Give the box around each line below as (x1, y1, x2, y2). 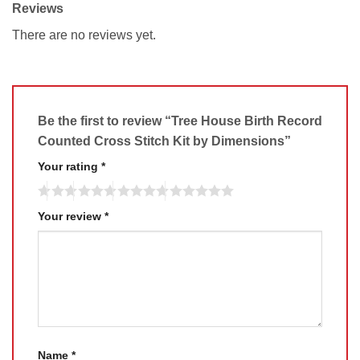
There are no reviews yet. (12, 27, 156, 42)
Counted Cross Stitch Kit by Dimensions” (38, 134, 294, 149)
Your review (38, 210, 104, 223)
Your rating (38, 160, 101, 174)
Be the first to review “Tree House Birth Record (38, 114, 322, 129)
